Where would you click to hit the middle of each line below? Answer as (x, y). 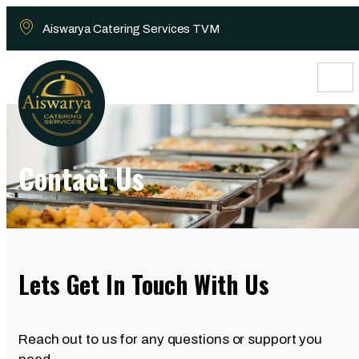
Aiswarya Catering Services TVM (131, 28)
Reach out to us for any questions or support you (171, 339)
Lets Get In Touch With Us (144, 284)
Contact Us (81, 178)
